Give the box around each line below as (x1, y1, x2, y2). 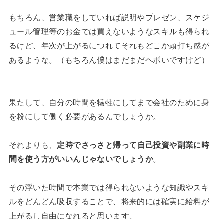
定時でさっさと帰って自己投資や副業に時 (57, 140, 210, 149)
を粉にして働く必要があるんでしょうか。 (8, 111, 161, 121)
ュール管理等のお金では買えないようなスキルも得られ (8, 26, 210, 36)
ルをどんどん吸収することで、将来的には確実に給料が (8, 197, 210, 206)
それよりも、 (8, 140, 57, 149)
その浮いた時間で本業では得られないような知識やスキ (8, 182, 210, 192)
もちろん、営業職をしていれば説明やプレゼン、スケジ (8, 12, 210, 22)
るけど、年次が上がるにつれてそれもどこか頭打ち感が (8, 41, 210, 50)
